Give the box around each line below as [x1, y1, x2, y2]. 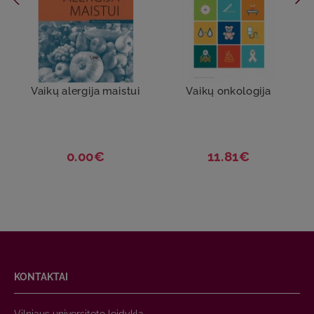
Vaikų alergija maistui [31, 84, 140, 97]
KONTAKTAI [14, 271, 68, 282]
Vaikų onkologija [186, 84, 271, 97]
